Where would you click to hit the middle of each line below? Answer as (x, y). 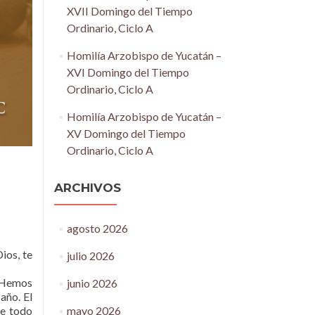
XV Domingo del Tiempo (126, 133)
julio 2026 (90, 256)
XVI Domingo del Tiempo (128, 72)
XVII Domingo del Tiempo (129, 11)
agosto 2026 (97, 228)
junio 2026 (92, 283)
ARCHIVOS (88, 188)
